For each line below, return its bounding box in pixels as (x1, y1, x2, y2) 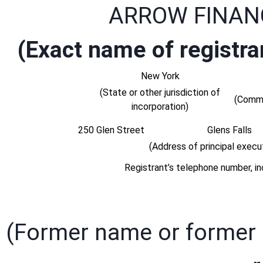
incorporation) (131, 101, 188, 112)
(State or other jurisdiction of (100, 87, 220, 98)
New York (140, 70, 180, 82)
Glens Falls (207, 124, 252, 136)
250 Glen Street (77, 124, 144, 136)
